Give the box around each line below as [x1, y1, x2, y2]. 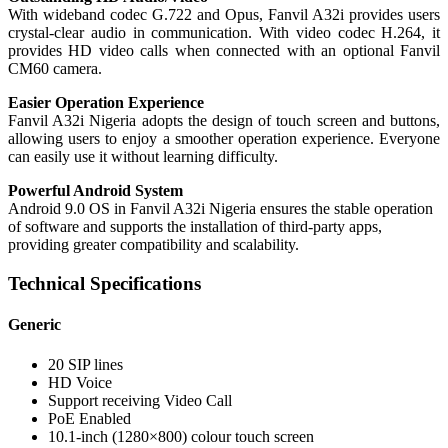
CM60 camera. [8, 60, 102, 78]
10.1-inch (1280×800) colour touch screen [48, 427, 314, 445]
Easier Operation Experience [8, 94, 204, 112]
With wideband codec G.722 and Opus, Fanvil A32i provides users [8, 6, 440, 24]
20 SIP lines [48, 355, 123, 373]
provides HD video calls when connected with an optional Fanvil [8, 42, 440, 60]
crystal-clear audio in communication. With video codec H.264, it [8, 24, 440, 42]
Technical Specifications [8, 273, 201, 295]
